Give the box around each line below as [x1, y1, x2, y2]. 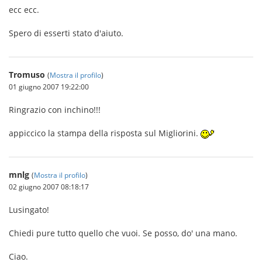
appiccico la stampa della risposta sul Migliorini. [9, 127, 201, 139]
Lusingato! [9, 204, 49, 215]
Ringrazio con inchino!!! [9, 104, 101, 115]
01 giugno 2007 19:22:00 [9, 82, 89, 91]
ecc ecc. [9, 4, 39, 15]
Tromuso [9, 69, 45, 80]
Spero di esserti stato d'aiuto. [9, 27, 123, 39]
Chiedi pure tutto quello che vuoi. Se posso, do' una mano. [9, 227, 237, 239]
